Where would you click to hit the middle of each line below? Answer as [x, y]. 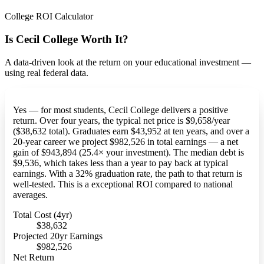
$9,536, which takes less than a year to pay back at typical [120, 163]
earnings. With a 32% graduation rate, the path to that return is [127, 174]
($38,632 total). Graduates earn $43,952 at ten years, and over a [131, 131]
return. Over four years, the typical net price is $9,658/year [121, 121]
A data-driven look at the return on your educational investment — [128, 62]
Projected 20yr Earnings [57, 236]
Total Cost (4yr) [42, 215]
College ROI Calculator [49, 16]
